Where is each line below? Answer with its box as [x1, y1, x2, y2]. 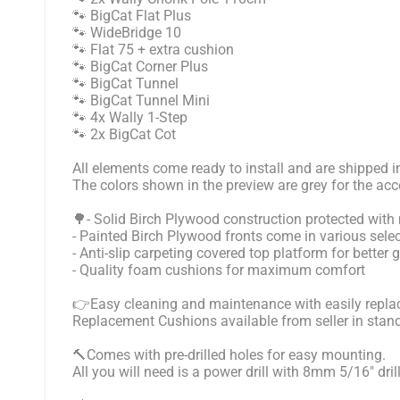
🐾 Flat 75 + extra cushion [72, 41, 234, 59]
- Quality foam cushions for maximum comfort [72, 262, 365, 279]
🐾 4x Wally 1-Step [72, 109, 187, 127]
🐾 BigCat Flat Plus [72, 7, 191, 25]
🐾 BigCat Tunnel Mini [72, 92, 210, 110]
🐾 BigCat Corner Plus [72, 58, 208, 76]
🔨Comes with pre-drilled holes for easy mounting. [72, 346, 386, 364]
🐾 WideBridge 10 [72, 24, 181, 42]
